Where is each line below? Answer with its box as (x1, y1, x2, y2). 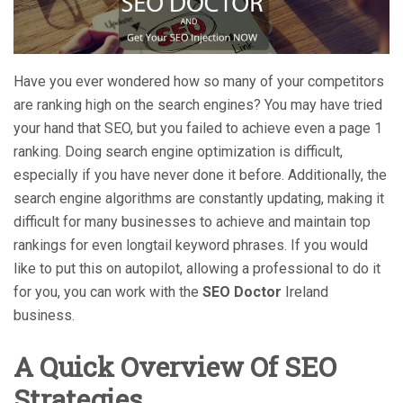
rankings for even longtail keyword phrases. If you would (13, 237, 368, 255)
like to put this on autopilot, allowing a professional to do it (13, 260, 381, 278)
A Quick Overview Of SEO (13, 349, 336, 385)
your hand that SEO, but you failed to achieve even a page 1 (13, 120, 382, 138)
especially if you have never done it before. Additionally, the (13, 166, 387, 184)
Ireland (285, 283, 328, 301)
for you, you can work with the (13, 283, 202, 301)
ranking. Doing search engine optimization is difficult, (13, 143, 343, 161)
